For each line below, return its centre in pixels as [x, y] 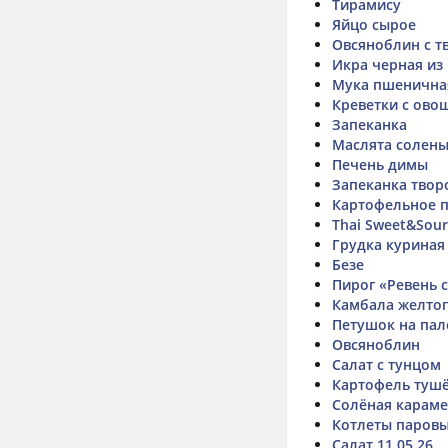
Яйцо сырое [374, 24]
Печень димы [380, 164]
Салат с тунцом [386, 364]
